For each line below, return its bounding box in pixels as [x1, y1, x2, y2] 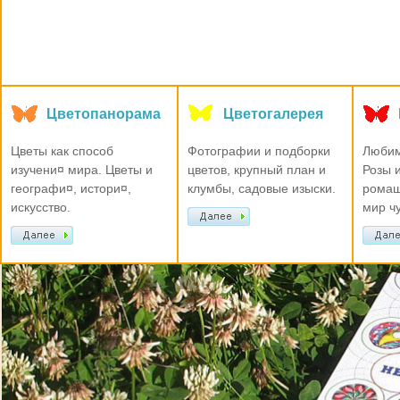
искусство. [11, 200, 71, 214]
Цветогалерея [223, 106, 323, 121]
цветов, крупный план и [187, 162, 326, 177]
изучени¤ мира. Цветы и [11, 162, 153, 177]
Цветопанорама [46, 106, 161, 121]
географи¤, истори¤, [11, 181, 131, 196]
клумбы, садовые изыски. [187, 181, 336, 196]
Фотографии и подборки [187, 144, 330, 158]
